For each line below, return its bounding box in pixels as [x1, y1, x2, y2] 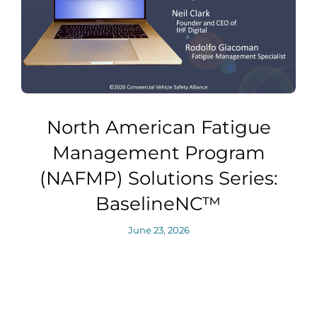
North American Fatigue [46, 116, 271, 139]
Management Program [52, 142, 265, 165]
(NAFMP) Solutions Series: [39, 167, 278, 190]
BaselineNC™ [96, 192, 221, 216]
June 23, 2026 [127, 224, 190, 236]
